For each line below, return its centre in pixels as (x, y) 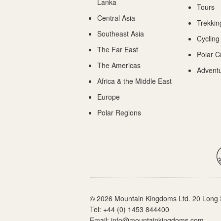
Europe (109, 97)
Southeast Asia (121, 34)
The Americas (119, 65)
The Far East (118, 49)
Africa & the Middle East (134, 81)
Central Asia (116, 18)
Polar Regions (119, 112)
